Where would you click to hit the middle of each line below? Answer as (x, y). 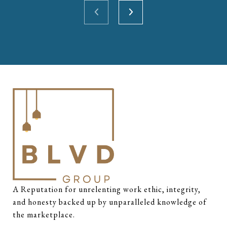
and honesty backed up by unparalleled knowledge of (110, 202)
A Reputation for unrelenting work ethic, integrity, (107, 189)
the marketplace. (44, 214)
